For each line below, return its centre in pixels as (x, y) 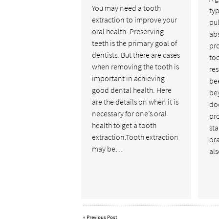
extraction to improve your (135, 20)
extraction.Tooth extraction (135, 137)
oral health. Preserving (128, 32)
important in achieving (129, 78)
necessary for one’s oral (130, 114)
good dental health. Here (132, 90)
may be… (108, 149)
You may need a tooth (127, 8)
